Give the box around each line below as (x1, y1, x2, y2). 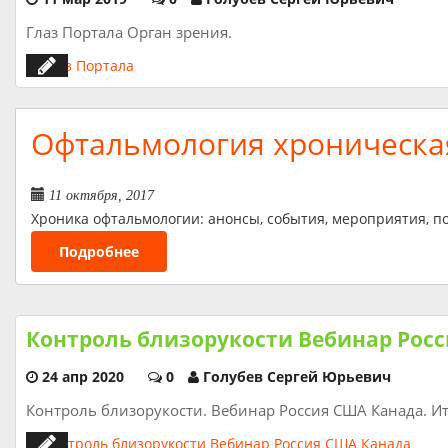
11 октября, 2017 (49, 188, 154, 203)
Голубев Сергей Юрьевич (203, 367, 391, 386)
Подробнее (59, 242, 139, 261)
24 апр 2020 (42, 367, 124, 386)
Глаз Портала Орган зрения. (26, 22, 232, 42)
